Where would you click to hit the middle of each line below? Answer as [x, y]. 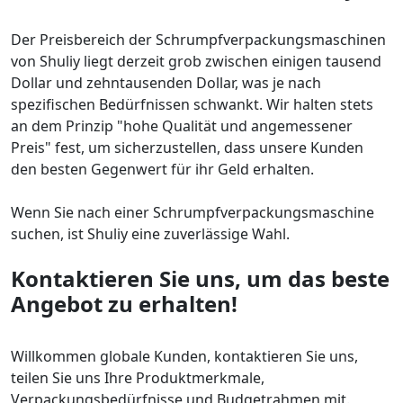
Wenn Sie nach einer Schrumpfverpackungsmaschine [193, 213]
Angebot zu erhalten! [124, 304]
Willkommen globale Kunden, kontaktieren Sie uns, [184, 357]
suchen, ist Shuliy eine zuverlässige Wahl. [150, 234]
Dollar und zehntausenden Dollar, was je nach [166, 83]
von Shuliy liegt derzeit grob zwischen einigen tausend [196, 62]
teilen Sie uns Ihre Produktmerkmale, [138, 378]
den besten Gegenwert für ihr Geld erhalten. [162, 170]
